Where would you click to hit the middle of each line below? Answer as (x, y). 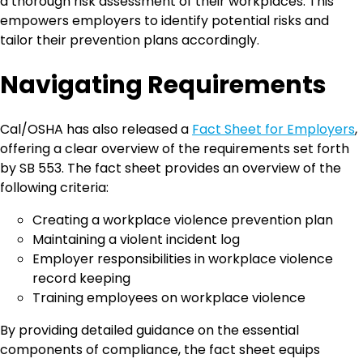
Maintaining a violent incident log (136, 239)
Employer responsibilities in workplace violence (183, 258)
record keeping (81, 278)
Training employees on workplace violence (169, 297)
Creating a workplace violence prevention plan (183, 220)
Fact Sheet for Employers (273, 129)
